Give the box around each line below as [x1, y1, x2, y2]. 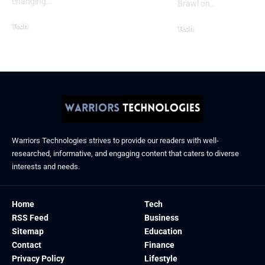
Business [144, 212, 179, 222]
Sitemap [12, 226, 44, 236]
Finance [144, 240, 174, 250]
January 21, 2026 [177, 38, 233, 46]
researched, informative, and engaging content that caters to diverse [12, 148, 239, 158]
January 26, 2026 [12, 35, 67, 44]
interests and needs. [12, 161, 80, 171]
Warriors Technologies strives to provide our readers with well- [12, 135, 219, 145]
